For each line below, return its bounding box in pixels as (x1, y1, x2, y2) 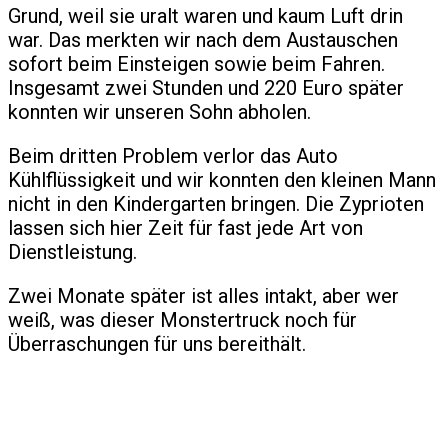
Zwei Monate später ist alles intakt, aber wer (8, 284, 399, 309)
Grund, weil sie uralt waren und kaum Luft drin (8, 4, 403, 29)
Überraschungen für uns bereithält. (8, 332, 306, 357)
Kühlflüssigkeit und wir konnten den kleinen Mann (8, 168, 436, 193)
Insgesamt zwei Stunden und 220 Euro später (8, 76, 404, 101)
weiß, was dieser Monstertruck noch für (8, 308, 357, 333)
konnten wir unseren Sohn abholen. (8, 100, 311, 125)
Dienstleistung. (8, 240, 137, 265)
